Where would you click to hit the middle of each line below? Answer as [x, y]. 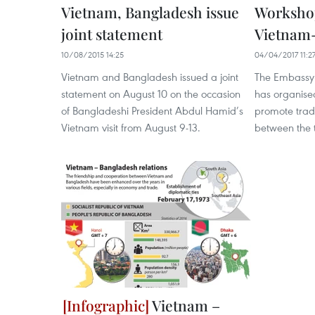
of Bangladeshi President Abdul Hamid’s [152, 110]
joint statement [112, 34]
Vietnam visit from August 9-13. [131, 127]
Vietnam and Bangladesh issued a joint [150, 77]
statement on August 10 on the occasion [151, 94]
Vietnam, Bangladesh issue [150, 12]
